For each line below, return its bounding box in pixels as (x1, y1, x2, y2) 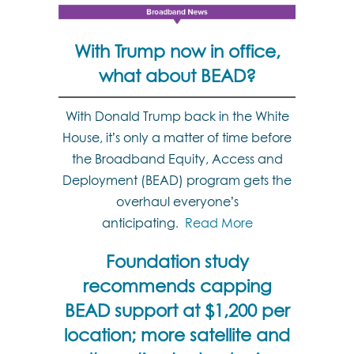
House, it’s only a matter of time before (62, 130, 292, 145)
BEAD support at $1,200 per (64, 300, 290, 321)
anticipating (101, 215, 175, 231)
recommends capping (82, 276, 272, 296)
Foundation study (105, 251, 249, 272)
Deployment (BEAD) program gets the (62, 172, 292, 188)
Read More (184, 215, 253, 231)
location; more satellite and (64, 325, 290, 345)
